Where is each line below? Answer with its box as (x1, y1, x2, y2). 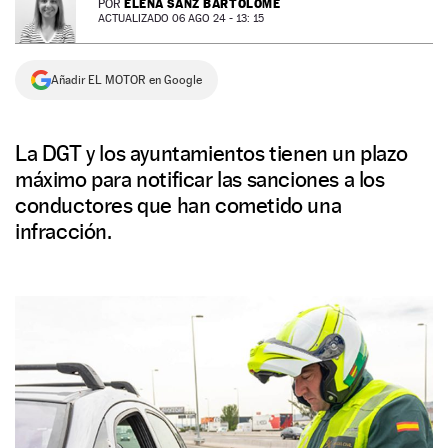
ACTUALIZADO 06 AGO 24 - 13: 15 (98, 12, 264, 25)
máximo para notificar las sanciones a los (15, 166, 385, 192)
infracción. (15, 218, 112, 244)
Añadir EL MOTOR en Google (51, 73, 202, 87)
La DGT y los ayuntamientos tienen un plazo (15, 140, 408, 166)
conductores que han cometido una (15, 192, 342, 218)
